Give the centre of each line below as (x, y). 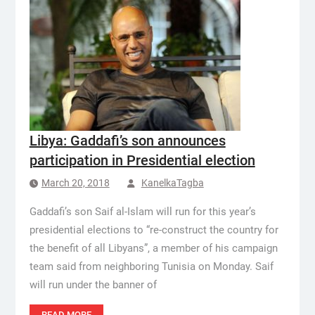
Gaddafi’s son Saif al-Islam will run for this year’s (142, 212)
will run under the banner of (93, 285)
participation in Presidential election (142, 160)
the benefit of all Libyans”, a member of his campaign (153, 248)
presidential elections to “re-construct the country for (154, 230)
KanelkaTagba (172, 183)
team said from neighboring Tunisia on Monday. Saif (151, 266)
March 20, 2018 (75, 183)
